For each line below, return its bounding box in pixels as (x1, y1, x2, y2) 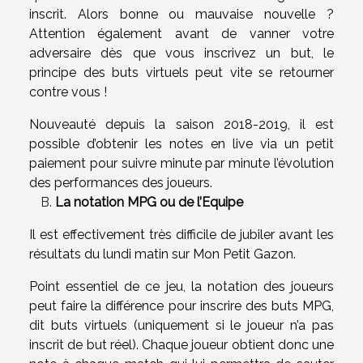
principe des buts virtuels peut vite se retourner (29, 64, 334, 80)
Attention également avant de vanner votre (29, 25, 334, 41)
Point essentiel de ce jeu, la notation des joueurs (29, 278, 334, 294)
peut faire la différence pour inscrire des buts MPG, (29, 297, 334, 314)
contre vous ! (29, 83, 107, 100)
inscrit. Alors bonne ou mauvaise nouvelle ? (29, 6, 334, 22)
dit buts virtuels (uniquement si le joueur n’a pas (29, 317, 334, 333)
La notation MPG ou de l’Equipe (55, 194, 243, 210)
